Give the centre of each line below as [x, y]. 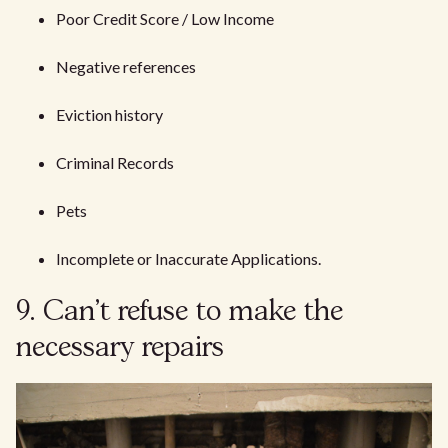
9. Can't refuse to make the [179, 313]
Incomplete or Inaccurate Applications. [188, 259]
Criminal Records [115, 163]
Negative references [126, 67]
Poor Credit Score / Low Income [165, 19]
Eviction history [109, 115]
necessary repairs [120, 349]
